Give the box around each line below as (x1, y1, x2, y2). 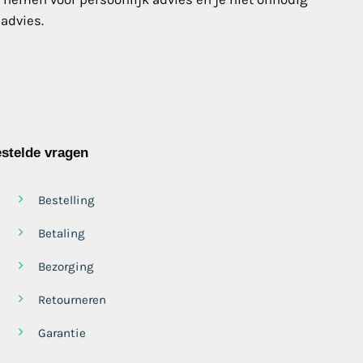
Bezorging (37, 258, 94, 274)
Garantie (37, 325, 86, 340)
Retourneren (37, 292, 106, 307)
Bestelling (37, 192, 95, 207)
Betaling (37, 225, 85, 241)
